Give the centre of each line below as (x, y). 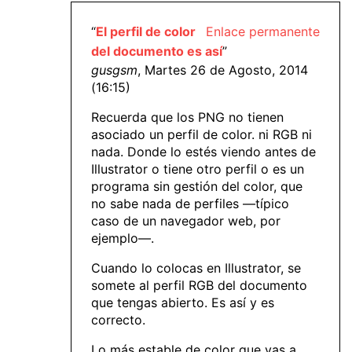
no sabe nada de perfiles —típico (190, 204)
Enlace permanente (263, 32)
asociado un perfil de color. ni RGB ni (202, 135)
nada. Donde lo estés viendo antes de (203, 152)
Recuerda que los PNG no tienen (187, 117)
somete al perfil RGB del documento (199, 286)
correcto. (118, 320)
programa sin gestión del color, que (197, 187)
